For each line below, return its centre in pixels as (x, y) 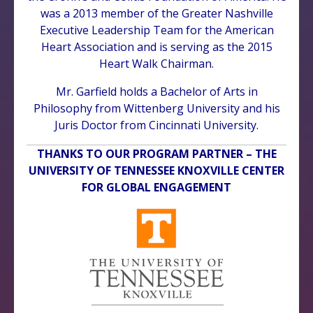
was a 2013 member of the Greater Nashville (156, 13)
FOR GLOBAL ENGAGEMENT (156, 187)
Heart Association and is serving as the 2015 (156, 46)
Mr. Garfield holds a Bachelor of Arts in (156, 91)
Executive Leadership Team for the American (156, 30)
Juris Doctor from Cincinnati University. (156, 125)
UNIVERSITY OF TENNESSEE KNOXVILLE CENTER (156, 170)
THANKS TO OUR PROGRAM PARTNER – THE (156, 153)
